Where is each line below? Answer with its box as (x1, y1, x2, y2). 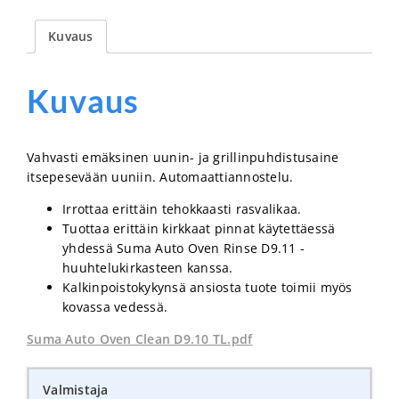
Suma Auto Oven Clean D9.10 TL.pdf (27, 330, 253, 347)
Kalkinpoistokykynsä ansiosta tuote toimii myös (62, 278, 353, 296)
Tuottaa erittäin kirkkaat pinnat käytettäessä (62, 219, 336, 237)
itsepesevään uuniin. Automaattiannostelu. (27, 167, 294, 185)
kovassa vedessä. (62, 297, 167, 315)
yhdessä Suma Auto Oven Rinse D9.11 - (62, 239, 305, 256)
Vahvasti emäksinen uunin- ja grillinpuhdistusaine (27, 148, 339, 166)
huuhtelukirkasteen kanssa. (62, 258, 233, 276)
